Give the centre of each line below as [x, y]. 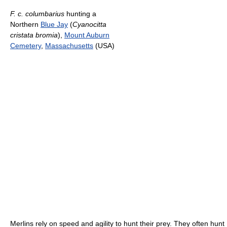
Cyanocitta [89, 25]
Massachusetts [69, 46]
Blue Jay [54, 25]
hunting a [80, 14]
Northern [25, 25]
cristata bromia [34, 35]
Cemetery [26, 46]
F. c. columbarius [37, 14]
